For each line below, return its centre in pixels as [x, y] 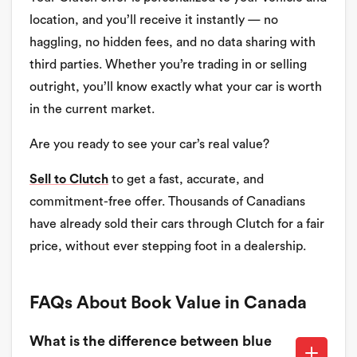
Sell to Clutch [69, 180]
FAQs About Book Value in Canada [168, 303]
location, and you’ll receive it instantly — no [154, 20]
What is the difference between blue [151, 341]
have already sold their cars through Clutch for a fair [177, 224]
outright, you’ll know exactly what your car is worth [176, 87]
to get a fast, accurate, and [186, 180]
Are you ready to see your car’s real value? [149, 145]
